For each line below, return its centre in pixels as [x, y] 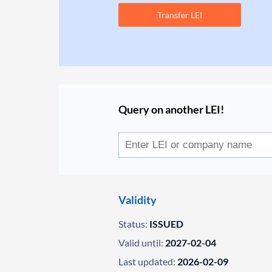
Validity [138, 200]
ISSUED [167, 224]
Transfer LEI [180, 15]
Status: [133, 224]
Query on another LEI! [172, 109]
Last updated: [147, 261]
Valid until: [141, 243]
